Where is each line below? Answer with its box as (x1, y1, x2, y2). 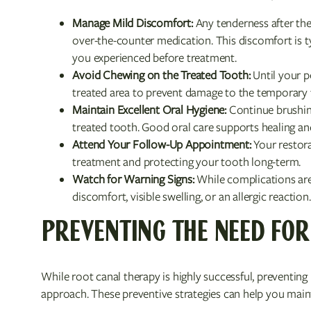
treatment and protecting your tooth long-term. (72, 153, 301, 170)
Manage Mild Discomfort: (72, 15, 193, 31)
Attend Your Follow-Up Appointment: (72, 136, 251, 153)
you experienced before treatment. (72, 49, 237, 66)
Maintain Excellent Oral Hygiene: (72, 101, 226, 118)
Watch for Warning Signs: (72, 171, 194, 187)
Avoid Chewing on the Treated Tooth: (72, 67, 251, 83)
